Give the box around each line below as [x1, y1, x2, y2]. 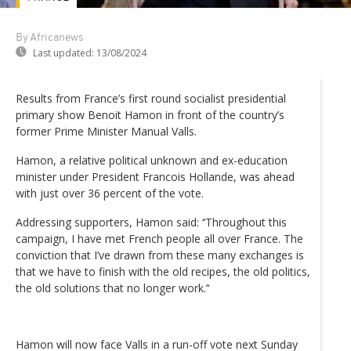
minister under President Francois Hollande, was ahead [16, 168, 295, 184]
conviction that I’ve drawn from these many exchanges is [16, 247, 304, 262]
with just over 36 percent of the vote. [16, 185, 204, 201]
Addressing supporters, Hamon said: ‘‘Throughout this [16, 214, 287, 230]
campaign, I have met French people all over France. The [16, 230, 303, 246]
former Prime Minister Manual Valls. [16, 123, 197, 139]
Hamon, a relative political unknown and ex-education [16, 152, 288, 168]
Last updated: [33, 45, 94, 60]
